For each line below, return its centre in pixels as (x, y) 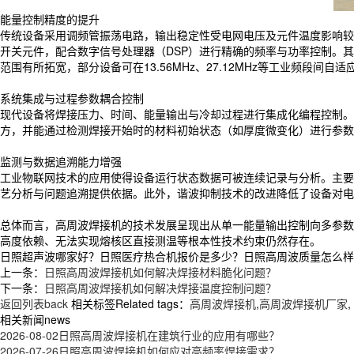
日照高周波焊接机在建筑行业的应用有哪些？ (169, 335)
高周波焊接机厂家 (303, 303)
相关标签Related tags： (129, 303)
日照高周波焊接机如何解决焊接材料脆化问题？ (160, 271)
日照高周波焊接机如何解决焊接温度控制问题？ (160, 287)
